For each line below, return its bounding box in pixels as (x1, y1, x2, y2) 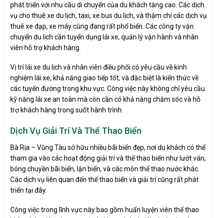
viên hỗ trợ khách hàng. (10, 43, 81, 52)
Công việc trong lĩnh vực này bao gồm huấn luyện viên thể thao (10, 206, 199, 214)
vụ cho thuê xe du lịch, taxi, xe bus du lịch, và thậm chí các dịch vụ (10, 11, 207, 19)
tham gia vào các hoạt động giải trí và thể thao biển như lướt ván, (10, 154, 206, 163)
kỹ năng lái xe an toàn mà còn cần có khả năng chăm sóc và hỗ (10, 95, 200, 104)
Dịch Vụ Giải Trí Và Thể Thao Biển (10, 126, 142, 136)
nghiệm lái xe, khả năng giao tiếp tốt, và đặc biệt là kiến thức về (10, 74, 199, 82)
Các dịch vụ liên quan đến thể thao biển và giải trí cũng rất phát (10, 176, 199, 184)
